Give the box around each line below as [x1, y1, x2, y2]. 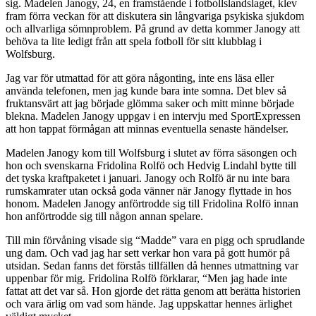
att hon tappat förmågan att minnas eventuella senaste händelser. [6, 123, 288, 135]
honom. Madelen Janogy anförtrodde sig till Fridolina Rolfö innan [6, 197, 298, 210]
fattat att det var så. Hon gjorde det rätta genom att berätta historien [6, 285, 300, 298]
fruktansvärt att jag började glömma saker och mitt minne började [6, 97, 294, 110]
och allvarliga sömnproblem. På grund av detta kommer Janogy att [6, 23, 300, 35]
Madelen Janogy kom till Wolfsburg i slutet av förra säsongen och [6, 147, 297, 159]
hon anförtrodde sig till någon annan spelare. [6, 210, 203, 223]
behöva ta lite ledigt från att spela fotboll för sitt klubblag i [6, 35, 262, 48]
